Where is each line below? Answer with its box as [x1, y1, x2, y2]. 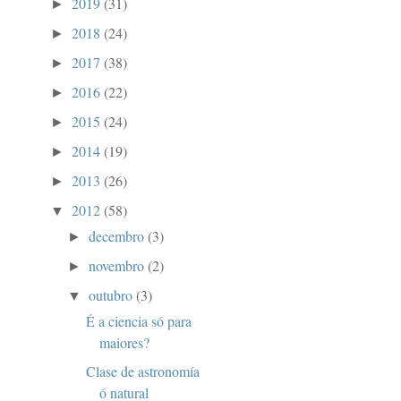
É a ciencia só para [85, 311, 192, 331]
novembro [89, 256, 149, 276]
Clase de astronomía [85, 362, 200, 381]
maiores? [98, 333, 149, 353]
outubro [89, 286, 137, 305]
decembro [89, 226, 149, 246]
